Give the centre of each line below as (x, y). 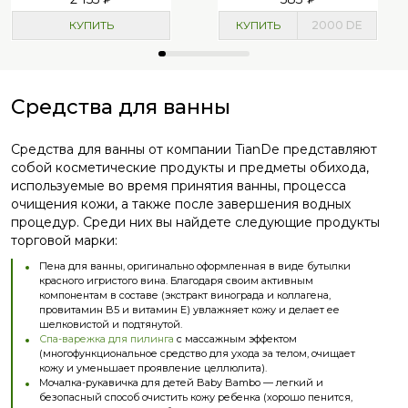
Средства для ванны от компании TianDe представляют (194, 149)
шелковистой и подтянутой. (111, 324)
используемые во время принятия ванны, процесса (178, 186)
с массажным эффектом (235, 339)
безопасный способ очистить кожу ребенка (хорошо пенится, (196, 397)
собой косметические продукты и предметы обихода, (190, 168)
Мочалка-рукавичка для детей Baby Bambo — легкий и (181, 382)
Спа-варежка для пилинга (107, 339)
